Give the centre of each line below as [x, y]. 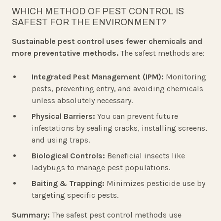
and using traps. [61, 140]
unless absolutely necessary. [82, 101]
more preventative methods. [65, 53]
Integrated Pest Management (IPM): [98, 77]
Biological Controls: [68, 156]
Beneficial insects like [145, 156]
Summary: [31, 215]
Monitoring [185, 77]
